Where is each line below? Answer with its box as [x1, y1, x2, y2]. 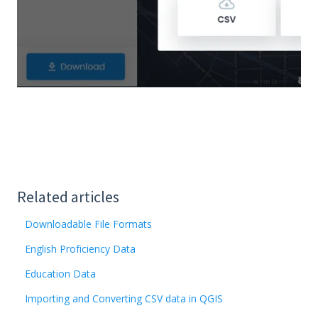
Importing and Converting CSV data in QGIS [25, 291, 224, 305]
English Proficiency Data [25, 241, 136, 256]
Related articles [17, 186, 119, 207]
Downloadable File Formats [25, 216, 153, 231]
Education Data [25, 266, 97, 280]
